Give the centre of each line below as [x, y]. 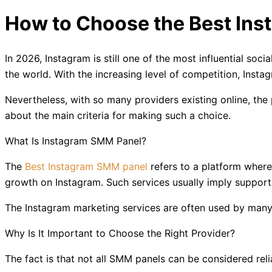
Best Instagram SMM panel [86, 166]
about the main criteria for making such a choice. [118, 115]
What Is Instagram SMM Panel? [76, 141]
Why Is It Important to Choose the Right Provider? [120, 233]
